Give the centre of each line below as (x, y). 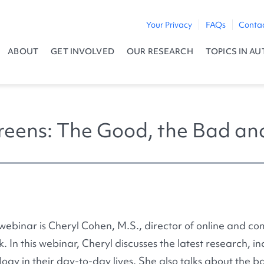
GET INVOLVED (82, 52)
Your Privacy (169, 25)
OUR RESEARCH (160, 52)
